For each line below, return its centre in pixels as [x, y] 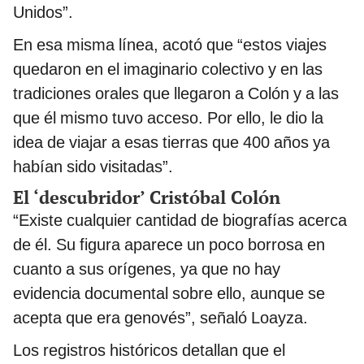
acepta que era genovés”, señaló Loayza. [160, 318]
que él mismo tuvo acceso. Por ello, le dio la [168, 118]
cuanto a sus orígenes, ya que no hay [147, 269]
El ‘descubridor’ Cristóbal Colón [147, 197]
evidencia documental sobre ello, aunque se [169, 294]
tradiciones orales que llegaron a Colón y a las [176, 94]
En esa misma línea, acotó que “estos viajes [170, 45]
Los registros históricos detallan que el [149, 351]
